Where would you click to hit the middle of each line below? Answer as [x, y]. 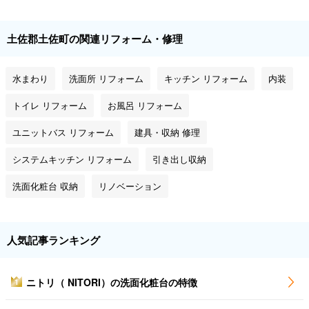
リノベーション [130, 186]
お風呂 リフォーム [145, 106]
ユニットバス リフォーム [63, 132]
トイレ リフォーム [50, 106]
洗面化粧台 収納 [45, 186]
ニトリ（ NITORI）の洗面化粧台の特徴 [112, 282]
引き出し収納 [179, 159]
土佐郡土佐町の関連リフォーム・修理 [95, 39]
